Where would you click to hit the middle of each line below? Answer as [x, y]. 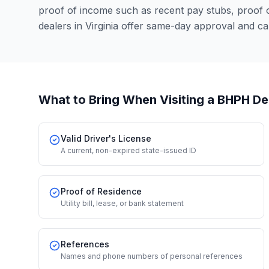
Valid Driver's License [106, 138]
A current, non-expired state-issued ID [128, 150]
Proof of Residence [101, 191]
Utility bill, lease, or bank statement [122, 203]
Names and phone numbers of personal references [152, 256]
